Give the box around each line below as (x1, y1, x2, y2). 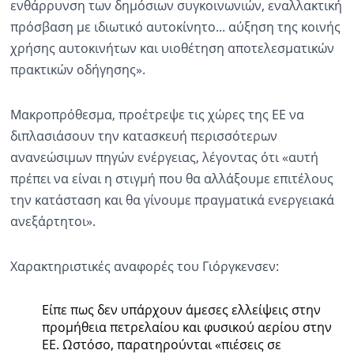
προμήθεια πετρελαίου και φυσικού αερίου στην (41, 318, 332, 336)
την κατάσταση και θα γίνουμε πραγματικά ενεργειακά (9, 190, 334, 209)
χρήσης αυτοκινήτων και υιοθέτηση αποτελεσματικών (9, 39, 334, 57)
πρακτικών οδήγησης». (9, 60, 145, 78)
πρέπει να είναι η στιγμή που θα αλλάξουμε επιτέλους (9, 169, 333, 187)
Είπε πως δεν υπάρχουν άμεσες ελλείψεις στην (41, 300, 321, 318)
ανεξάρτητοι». (9, 212, 96, 230)
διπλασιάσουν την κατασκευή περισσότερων (9, 126, 277, 145)
